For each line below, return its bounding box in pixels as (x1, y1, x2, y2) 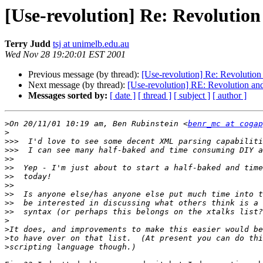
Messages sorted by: (28, 90, 107, 101)
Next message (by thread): (28, 80, 127, 90)
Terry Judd (5, 39, 50, 49)
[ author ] (213, 90, 247, 101)
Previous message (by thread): (28, 69, 141, 80)
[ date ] (110, 90, 136, 101)
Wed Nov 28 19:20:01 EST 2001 (5, 49, 126, 60)
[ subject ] (174, 90, 210, 101)
